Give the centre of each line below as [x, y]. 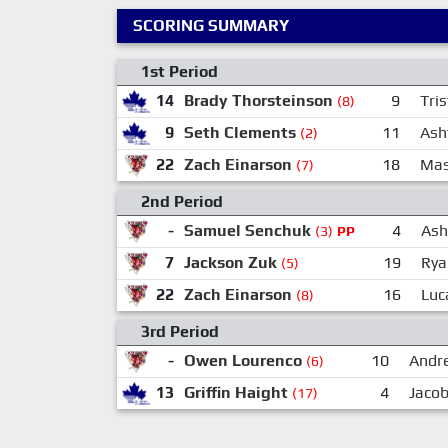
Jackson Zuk [230, 262]
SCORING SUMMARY [211, 25]
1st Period [179, 71]
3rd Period [180, 331]
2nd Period [182, 201]
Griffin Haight [235, 392]
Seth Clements [239, 132]
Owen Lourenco [242, 360]
